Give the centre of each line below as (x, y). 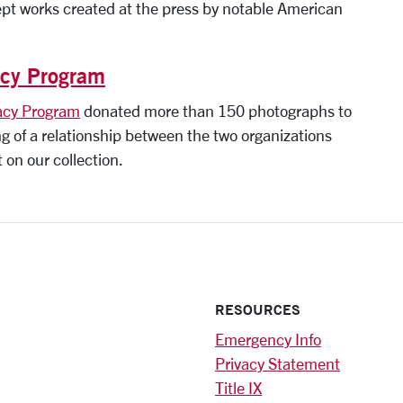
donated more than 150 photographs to (216, 110)
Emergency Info (268, 339)
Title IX (238, 387)
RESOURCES (258, 309)
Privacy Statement (278, 363)
